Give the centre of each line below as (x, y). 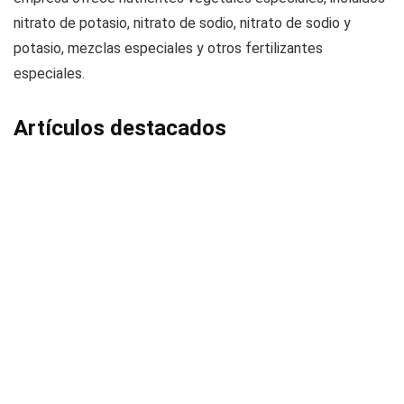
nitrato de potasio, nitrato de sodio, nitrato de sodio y (182, 23)
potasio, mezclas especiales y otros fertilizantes (168, 49)
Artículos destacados (120, 129)
